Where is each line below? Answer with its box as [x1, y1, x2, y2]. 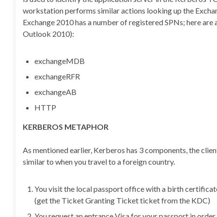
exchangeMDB [34, 56, 85, 65]
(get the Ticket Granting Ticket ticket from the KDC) [34, 196, 210, 205]
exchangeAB [34, 87, 77, 96]
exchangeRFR [34, 72, 80, 81]
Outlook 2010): [23, 29, 74, 38]
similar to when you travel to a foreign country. [23, 157, 175, 166]
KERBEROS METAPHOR [23, 122, 108, 131]
